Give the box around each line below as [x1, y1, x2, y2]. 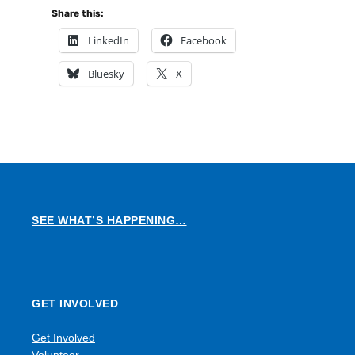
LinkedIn [88, 33, 129, 48]
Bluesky [88, 67, 124, 82]
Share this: [52, 8, 104, 20]
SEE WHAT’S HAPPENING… [32, 214, 187, 227]
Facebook [181, 33, 227, 48]
